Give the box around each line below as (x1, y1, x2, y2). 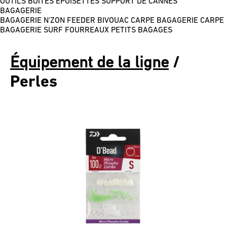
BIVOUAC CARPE (97, 16, 155, 25)
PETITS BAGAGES (111, 26, 172, 34)
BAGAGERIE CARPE (157, 16, 224, 25)
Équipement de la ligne (10, 55, 169, 71)
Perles (10, 74, 57, 91)
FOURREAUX (65, 26, 109, 34)
